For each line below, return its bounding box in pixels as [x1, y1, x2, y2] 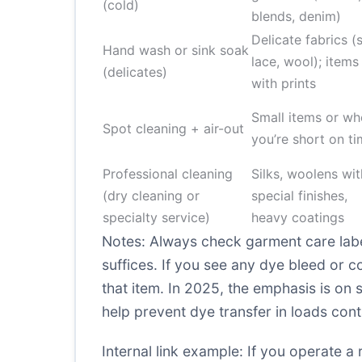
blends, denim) [251, 8, 341, 24]
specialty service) [103, 209, 210, 225]
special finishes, [251, 187, 347, 204]
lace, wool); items [251, 53, 359, 69]
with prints [251, 75, 316, 91]
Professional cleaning [103, 166, 233, 182]
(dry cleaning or [103, 187, 200, 204]
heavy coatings [251, 209, 344, 225]
